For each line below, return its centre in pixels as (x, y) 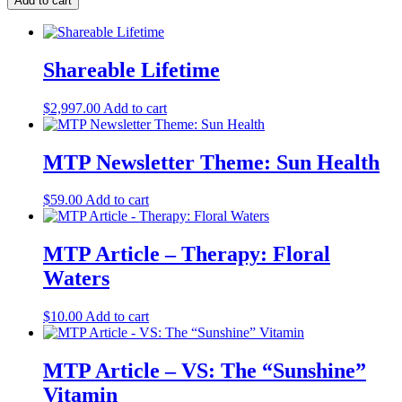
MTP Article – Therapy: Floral (187, 254)
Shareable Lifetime (131, 70)
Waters (76, 279)
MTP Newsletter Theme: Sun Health (211, 162)
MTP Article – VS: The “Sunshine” (205, 371)
